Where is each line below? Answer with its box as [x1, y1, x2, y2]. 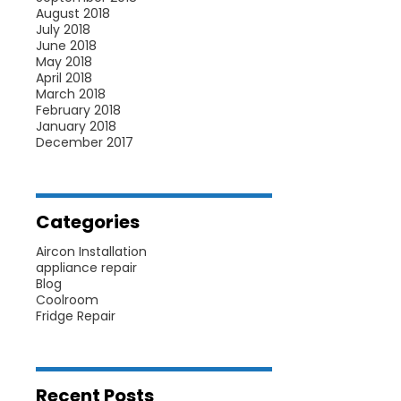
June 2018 [35, 37, 97, 55]
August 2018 [35, 4, 110, 22]
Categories [35, 209, 140, 235]
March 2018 [35, 85, 106, 103]
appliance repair [35, 259, 137, 277]
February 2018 [35, 101, 121, 119]
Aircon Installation [35, 243, 147, 260]
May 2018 [35, 53, 92, 71]
